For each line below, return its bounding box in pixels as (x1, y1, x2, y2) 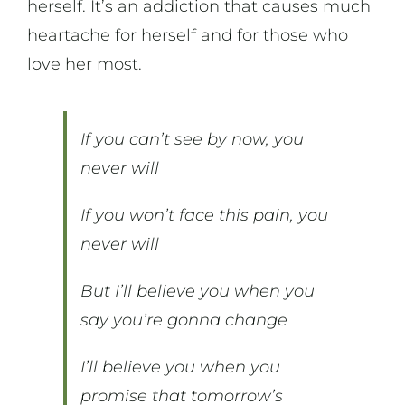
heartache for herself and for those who (26, 25, 348, 46)
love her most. (26, 54, 142, 75)
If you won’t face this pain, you (80, 205, 328, 226)
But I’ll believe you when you (80, 281, 315, 302)
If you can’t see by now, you (80, 129, 304, 150)
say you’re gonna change (80, 310, 287, 331)
